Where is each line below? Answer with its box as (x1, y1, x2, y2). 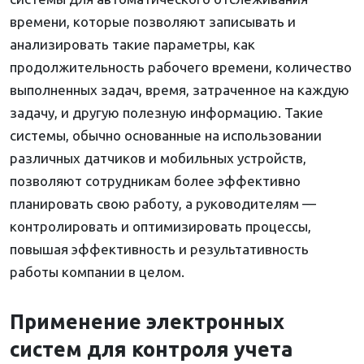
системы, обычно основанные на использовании (10, 128, 322, 144)
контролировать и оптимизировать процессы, (10, 219, 311, 235)
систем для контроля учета (10, 337, 292, 362)
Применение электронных (10, 310, 284, 334)
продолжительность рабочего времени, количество (10, 59, 352, 76)
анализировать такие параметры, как (10, 37, 255, 53)
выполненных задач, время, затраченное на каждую (10, 82, 349, 98)
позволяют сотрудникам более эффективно (10, 173, 301, 189)
